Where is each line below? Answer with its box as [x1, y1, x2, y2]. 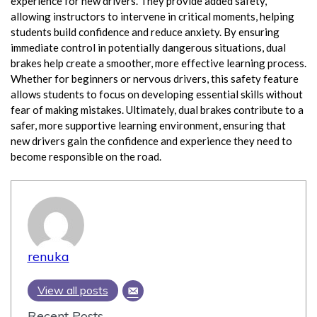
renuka [27, 248, 69, 265]
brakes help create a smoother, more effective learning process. [11, 57, 306, 70]
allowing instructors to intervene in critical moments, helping [11, 10, 294, 23]
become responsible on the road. [11, 150, 161, 163]
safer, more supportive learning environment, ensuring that [11, 119, 286, 132]
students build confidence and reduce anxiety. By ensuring [11, 25, 279, 39]
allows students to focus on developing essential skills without [11, 88, 303, 101]
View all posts [37, 283, 108, 298]
